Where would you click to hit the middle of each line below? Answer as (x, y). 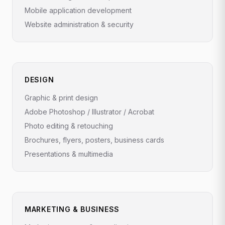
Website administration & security (79, 24)
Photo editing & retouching (69, 126)
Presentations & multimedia (69, 154)
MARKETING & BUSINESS (72, 209)
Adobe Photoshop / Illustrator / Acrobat (89, 111)
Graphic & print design (61, 97)
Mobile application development (78, 10)
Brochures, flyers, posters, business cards (94, 140)
